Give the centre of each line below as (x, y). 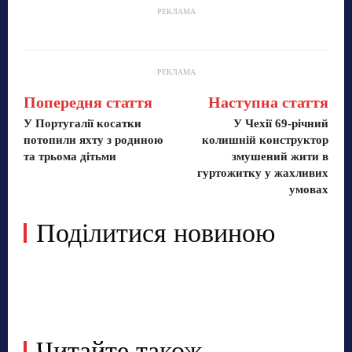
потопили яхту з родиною (93, 139)
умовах (308, 189)
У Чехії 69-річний (280, 123)
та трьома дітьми (70, 156)
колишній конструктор (265, 139)
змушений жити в (280, 156)
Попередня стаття (88, 102)
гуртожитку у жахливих (262, 172)
